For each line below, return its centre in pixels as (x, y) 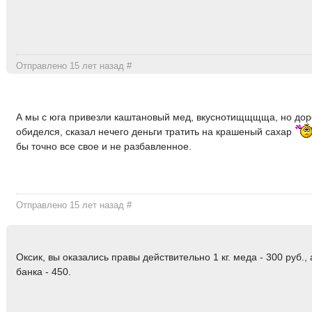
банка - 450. (44, 272)
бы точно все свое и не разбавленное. (104, 147)
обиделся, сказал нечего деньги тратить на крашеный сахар (156, 132)
